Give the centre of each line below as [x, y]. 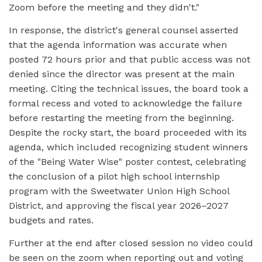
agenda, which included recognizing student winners [128, 147]
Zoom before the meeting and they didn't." [104, 8]
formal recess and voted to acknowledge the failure [125, 104]
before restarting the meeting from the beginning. [121, 118]
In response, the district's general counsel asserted [124, 30]
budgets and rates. [51, 220]
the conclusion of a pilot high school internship [114, 177]
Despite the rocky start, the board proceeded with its [128, 133]
